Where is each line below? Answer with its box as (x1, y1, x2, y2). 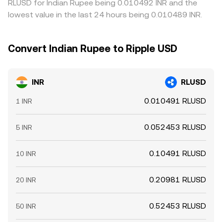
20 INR (16, 176, 36, 184)
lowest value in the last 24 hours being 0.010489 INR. (8, 10, 202, 19)
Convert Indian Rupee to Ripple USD (8, 43, 177, 55)
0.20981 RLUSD (149, 175, 206, 184)
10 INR (16, 150, 36, 158)
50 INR (16, 202, 36, 210)
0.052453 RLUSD (144, 122, 206, 132)
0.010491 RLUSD (144, 96, 206, 106)
